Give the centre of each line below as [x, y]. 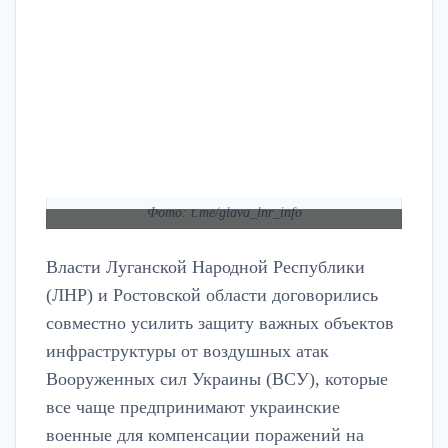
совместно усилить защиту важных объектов [220, 323]
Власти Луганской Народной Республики [205, 267]
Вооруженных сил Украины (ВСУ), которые [217, 379]
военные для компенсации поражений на [205, 435]
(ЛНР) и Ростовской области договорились [212, 295]
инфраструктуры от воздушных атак [187, 351]
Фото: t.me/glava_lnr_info [224, 212]
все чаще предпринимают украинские [193, 407]
